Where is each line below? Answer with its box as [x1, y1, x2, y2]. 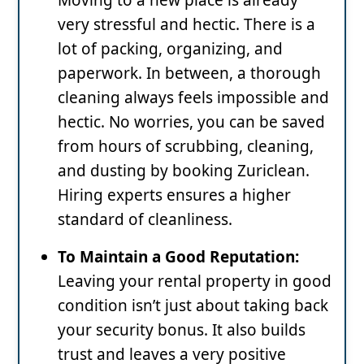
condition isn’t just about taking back [58, 294, 328, 316]
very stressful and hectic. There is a [58, 13, 315, 35]
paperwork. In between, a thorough [58, 62, 321, 84]
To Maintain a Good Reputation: [58, 245, 299, 267]
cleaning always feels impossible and [58, 86, 329, 108]
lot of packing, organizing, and [58, 37, 283, 59]
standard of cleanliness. [58, 208, 232, 230]
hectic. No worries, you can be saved [58, 110, 325, 132]
